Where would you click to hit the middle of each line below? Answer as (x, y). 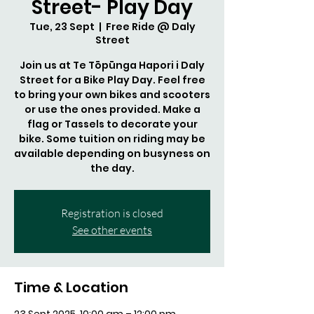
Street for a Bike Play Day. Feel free (112, 80)
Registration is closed (112, 213)
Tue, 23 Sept (62, 27)
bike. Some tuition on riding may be (112, 139)
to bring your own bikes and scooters (112, 95)
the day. (112, 168)
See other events (112, 230)
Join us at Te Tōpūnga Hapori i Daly (112, 65)
